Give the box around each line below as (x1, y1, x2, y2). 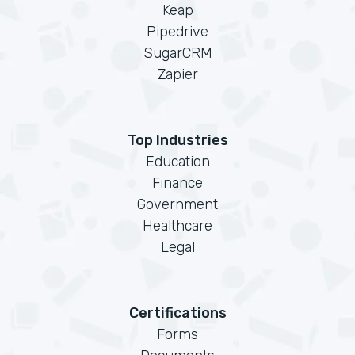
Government (137, 196, 218, 213)
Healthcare (143, 217, 212, 235)
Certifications (128, 304, 227, 322)
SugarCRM (143, 44, 212, 62)
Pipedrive (147, 23, 208, 40)
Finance (152, 174, 203, 192)
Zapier (157, 66, 198, 83)
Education (145, 153, 210, 170)
